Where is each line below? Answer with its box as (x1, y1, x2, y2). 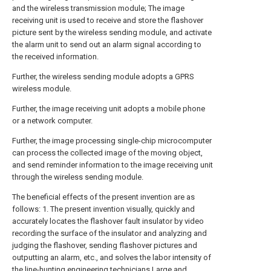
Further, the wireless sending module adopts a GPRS (12, 72, 194, 81)
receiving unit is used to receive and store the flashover (12, 16, 203, 25)
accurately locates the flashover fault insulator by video (12, 217, 204, 226)
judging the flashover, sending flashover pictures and (12, 241, 197, 250)
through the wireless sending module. (12, 172, 143, 181)
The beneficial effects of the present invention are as (12, 192, 195, 201)
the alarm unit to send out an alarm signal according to (12, 40, 201, 49)
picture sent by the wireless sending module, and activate (12, 28, 212, 37)
